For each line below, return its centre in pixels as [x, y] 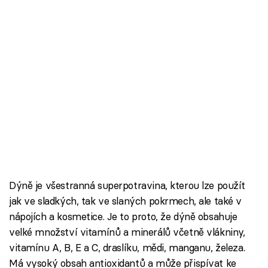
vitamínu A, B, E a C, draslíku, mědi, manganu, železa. [127, 247]
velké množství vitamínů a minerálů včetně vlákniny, [127, 232]
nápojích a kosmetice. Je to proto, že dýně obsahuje [123, 216]
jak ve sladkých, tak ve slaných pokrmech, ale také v [126, 201]
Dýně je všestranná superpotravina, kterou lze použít [127, 185]
